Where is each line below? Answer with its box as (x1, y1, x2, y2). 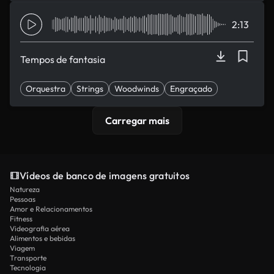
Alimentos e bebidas (10, 234, 75, 243)
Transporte (10, 253, 46, 262)
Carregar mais (105, 114, 169, 127)
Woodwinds (114, 83, 159, 94)
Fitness (10, 214, 32, 223)
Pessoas (10, 194, 35, 204)
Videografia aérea (10, 224, 70, 233)
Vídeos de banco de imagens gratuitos (20, 169, 190, 182)
